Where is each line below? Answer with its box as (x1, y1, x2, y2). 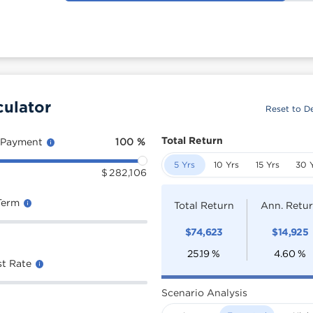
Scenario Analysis (161, 287, 247, 298)
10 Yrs (213, 160, 239, 169)
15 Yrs (256, 160, 280, 169)
